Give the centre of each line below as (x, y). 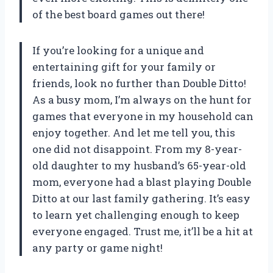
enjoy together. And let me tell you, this (134, 132)
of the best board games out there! (119, 14)
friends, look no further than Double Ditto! (139, 83)
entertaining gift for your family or (124, 66)
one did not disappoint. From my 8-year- (137, 149)
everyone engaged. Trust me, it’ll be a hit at (143, 231)
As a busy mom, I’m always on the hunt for (142, 99)
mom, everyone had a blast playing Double (142, 182)
